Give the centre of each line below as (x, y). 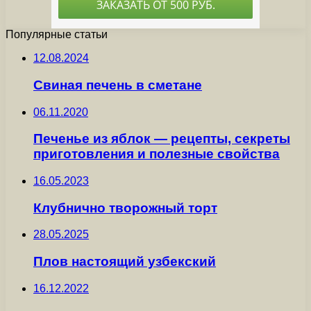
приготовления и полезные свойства (157, 154)
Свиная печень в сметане (118, 85)
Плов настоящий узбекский (125, 262)
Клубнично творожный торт (125, 208)
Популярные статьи (57, 35)
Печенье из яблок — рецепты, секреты (162, 139)
